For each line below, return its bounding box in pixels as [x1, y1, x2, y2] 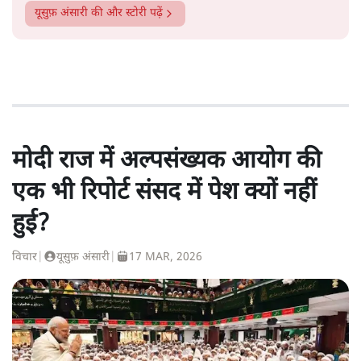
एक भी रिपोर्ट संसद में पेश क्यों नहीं [12, 176, 317, 209]
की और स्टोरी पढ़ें [88, 5, 163, 21]
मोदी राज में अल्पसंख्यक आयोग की [12, 145, 322, 177]
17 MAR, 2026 [129, 249, 202, 265]
